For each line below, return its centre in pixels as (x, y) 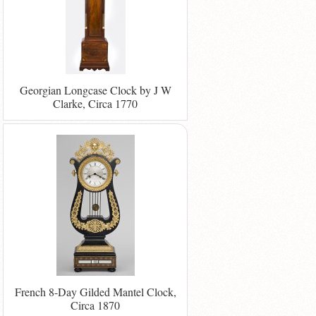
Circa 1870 (96, 305)
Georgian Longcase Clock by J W (95, 90)
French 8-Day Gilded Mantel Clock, (95, 292)
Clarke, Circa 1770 (96, 103)
